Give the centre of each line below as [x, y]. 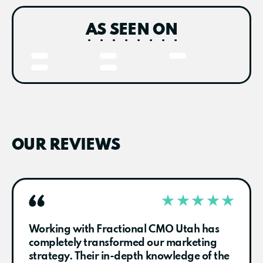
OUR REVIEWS [66, 145]
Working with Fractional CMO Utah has [124, 230]
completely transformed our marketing [123, 243]
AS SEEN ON [131, 31]
